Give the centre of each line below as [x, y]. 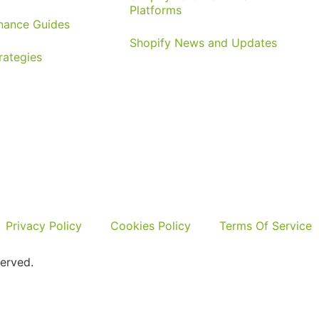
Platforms [156, 10]
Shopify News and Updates [203, 43]
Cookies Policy [151, 226]
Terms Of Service [266, 226]
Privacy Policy [44, 226]
